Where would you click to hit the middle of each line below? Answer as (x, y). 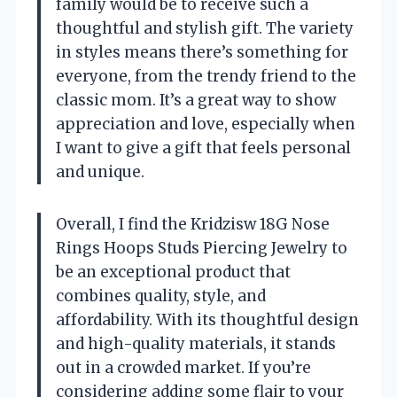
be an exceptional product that (173, 272)
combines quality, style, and (161, 296)
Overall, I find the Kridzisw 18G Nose (193, 224)
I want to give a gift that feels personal (203, 148)
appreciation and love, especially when (206, 124)
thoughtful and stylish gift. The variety (205, 28)
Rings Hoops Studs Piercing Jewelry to (202, 248)
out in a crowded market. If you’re (183, 367)
